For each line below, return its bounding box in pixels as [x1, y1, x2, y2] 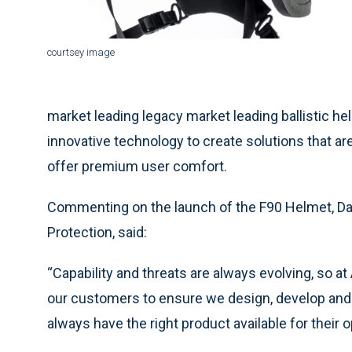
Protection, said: [47, 224, 147, 240]
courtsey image [47, 46, 115, 58]
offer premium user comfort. [47, 158, 227, 174]
